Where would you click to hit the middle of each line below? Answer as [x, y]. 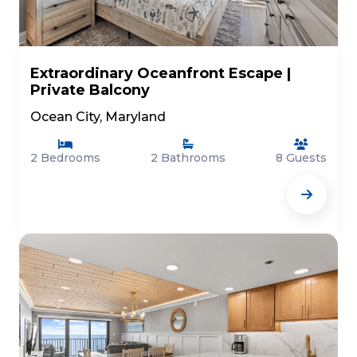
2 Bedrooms [65, 158]
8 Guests [301, 158]
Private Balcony [90, 90]
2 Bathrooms [188, 158]
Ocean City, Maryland [98, 117]
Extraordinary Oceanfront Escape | [161, 73]
